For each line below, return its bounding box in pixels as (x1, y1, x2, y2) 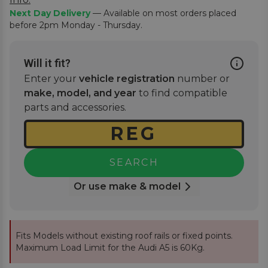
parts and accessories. (24, 102, 126, 113)
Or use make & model (73, 181, 181, 192)
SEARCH (109, 157, 159, 168)
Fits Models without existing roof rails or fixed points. (16, 230, 233, 241)
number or (175, 73, 230, 84)
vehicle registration (79, 73, 175, 84)
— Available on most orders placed (90, 8, 236, 19)
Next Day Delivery (10, 8, 90, 19)
